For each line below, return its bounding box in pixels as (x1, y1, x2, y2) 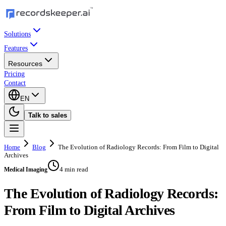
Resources (8, 60, 42, 68)
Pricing (4, 70, 25, 78)
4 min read (60, 165, 88, 173)
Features (4, 44, 28, 52)
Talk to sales (28, 111, 67, 119)
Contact (4, 79, 26, 87)
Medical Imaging (4, 166, 47, 173)
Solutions (4, 30, 31, 38)
